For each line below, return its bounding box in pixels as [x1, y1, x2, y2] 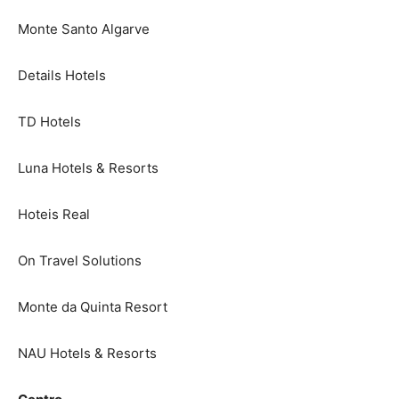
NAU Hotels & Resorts [18, 345, 157, 362]
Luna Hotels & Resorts [18, 159, 159, 176]
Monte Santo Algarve [18, 20, 150, 37]
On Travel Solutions [18, 252, 142, 269]
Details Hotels [18, 67, 106, 84]
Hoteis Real [18, 206, 90, 223]
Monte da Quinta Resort [18, 298, 167, 315]
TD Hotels [18, 113, 81, 130]
